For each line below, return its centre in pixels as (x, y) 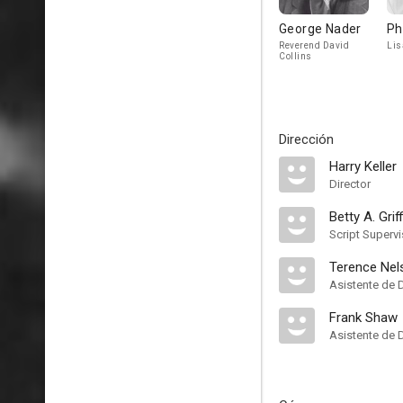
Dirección (306, 139)
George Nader (320, 29)
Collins (296, 56)
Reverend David (314, 45)
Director (350, 184)
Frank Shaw (363, 318)
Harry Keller (363, 166)
